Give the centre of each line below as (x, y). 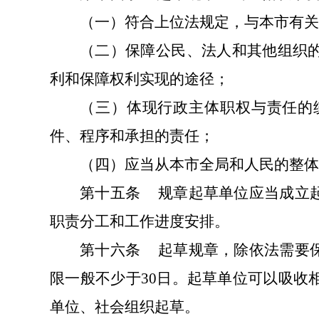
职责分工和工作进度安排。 (140, 221)
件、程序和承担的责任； (132, 136)
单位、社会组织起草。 (125, 307)
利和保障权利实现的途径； (140, 79)
